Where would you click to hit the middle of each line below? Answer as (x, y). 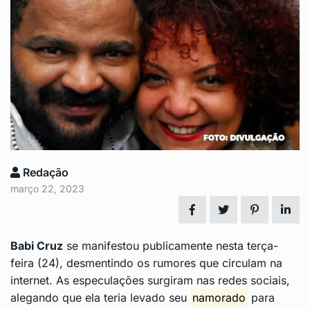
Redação (44, 173)
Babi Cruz (37, 246)
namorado (219, 298)
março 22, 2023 (47, 189)
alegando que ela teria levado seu (100, 298)
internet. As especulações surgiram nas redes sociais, (150, 281)
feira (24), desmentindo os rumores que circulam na (146, 263)
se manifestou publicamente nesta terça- (171, 246)
